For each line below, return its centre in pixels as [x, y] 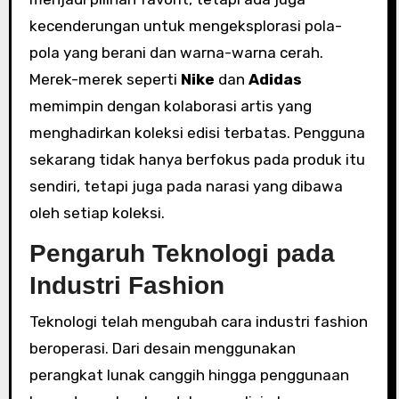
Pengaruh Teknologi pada [182, 253]
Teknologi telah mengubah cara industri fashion [198, 321]
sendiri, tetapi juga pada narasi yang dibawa [186, 186]
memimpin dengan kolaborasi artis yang [170, 106]
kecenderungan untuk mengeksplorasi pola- [185, 26]
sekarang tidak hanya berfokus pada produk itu [197, 159]
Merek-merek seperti [105, 79]
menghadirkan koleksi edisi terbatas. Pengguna [197, 133]
